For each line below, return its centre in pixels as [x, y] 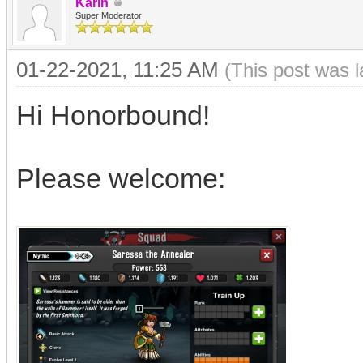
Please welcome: [121, 178]
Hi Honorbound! [113, 115]
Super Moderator [109, 15]
